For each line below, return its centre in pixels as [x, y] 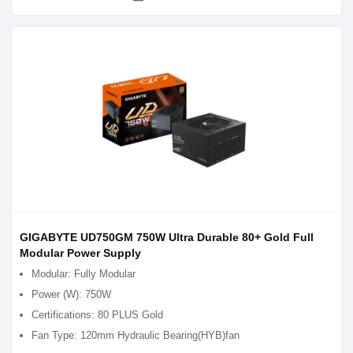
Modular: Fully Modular [84, 274]
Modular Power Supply [80, 253]
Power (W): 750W [71, 294]
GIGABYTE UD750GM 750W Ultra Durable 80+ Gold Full [167, 237]
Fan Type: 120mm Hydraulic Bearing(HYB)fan [136, 335]
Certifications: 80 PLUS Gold [97, 315]
